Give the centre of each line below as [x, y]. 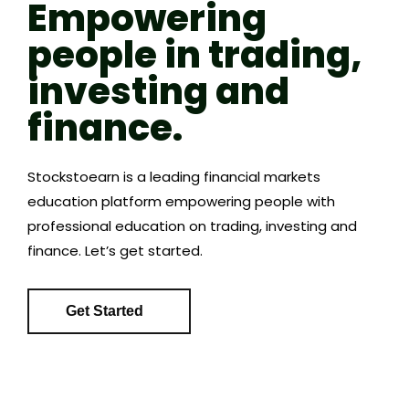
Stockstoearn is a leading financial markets [174, 177]
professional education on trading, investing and [192, 226]
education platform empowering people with [181, 202]
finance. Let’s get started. [115, 251]
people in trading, [195, 55]
